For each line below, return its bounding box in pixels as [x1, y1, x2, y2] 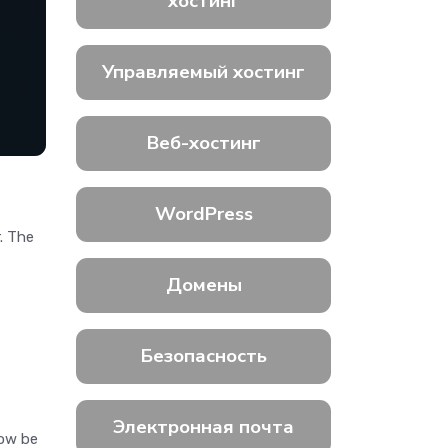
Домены [165, 272, 242, 299]
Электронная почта [113, 414, 294, 441]
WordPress [154, 201, 253, 228]
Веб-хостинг [146, 130, 261, 157]
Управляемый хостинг [102, 59, 305, 86]
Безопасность [140, 343, 267, 370]
